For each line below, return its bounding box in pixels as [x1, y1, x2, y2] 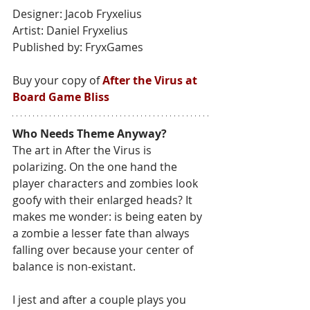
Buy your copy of [12, 72, 102, 88]
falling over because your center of [12, 241, 196, 257]
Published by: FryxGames [12, 39, 143, 55]
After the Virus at [102, 72, 200, 88]
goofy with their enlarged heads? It [12, 192, 195, 208]
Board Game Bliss [12, 89, 109, 104]
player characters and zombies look [12, 175, 201, 191]
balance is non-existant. [12, 258, 136, 274]
